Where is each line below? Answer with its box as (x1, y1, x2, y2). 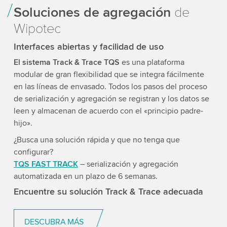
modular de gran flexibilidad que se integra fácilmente (13, 69, 204, 80)
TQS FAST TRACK (13, 159, 78, 170)
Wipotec (13, 20, 61, 37)
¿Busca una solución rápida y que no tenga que (13, 135, 180, 145)
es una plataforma (121, 57, 184, 68)
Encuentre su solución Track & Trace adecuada (13, 186, 203, 198)
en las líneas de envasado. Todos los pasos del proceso (13, 82, 207, 92)
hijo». (13, 118, 32, 129)
